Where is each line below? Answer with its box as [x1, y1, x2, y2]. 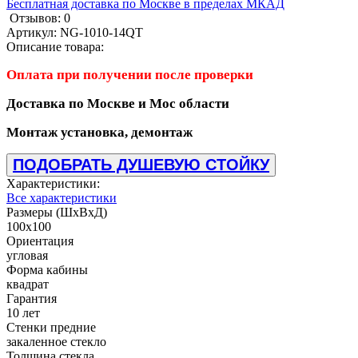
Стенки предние [6, 320, 96, 334]
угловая [6, 248, 48, 262]
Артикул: [6, 25, 60, 39]
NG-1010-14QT [60, 25, 143, 39]
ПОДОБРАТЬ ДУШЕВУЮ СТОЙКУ [13, 155, 269, 173]
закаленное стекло [6, 334, 106, 348]
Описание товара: [6, 39, 104, 54]
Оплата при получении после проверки [6, 66, 253, 82]
